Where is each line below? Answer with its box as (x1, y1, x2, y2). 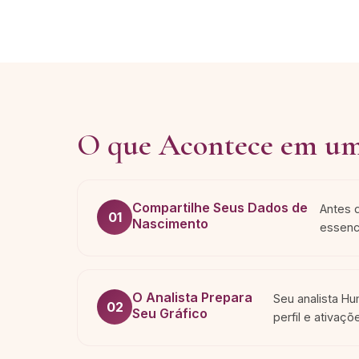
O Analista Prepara (132, 289, 252, 305)
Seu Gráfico (132, 305, 208, 321)
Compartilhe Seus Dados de (132, 200, 308, 216)
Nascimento (132, 216, 208, 232)
